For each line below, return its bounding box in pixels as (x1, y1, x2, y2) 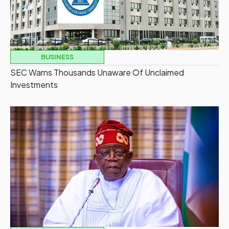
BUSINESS (40, 53, 74, 61)
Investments (10, 79, 58, 90)
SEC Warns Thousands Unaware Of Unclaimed (10, 67, 184, 78)
